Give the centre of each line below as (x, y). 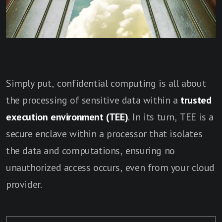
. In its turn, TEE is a (171, 117)
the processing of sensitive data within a (93, 100)
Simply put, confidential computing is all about (106, 83)
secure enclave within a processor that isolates (104, 134)
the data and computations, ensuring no (90, 150)
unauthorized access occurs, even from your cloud (110, 167)
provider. (24, 184)
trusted (196, 100)
